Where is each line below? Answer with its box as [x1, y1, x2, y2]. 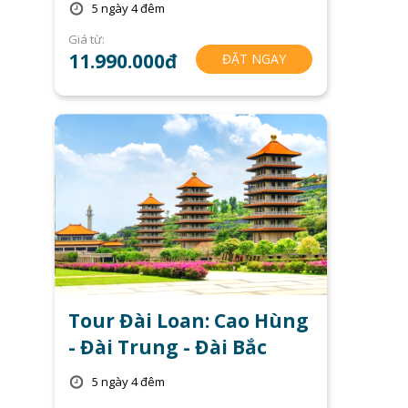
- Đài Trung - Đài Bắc [68, 333, 268, 360]
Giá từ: [68, 30, 106, 47]
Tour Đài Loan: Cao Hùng [68, 307, 310, 333]
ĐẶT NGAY [221, 49, 286, 67]
